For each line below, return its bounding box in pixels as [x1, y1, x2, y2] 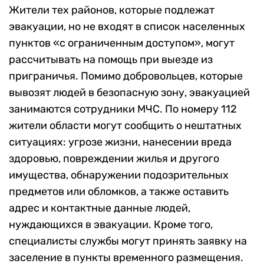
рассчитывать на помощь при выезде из [9, 53, 213, 67]
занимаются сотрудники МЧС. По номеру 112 [9, 103, 237, 116]
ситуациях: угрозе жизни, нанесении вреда [9, 136, 232, 149]
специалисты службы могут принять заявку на [9, 235, 247, 248]
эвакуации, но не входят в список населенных [9, 20, 245, 34]
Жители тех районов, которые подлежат [9, 4, 214, 17]
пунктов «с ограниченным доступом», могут [9, 37, 235, 50]
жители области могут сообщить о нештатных [9, 119, 242, 133]
